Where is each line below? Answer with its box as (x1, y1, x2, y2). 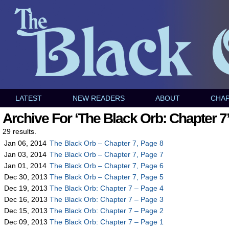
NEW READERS (73, 94, 125, 102)
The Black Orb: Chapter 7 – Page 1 (50, 218, 164, 226)
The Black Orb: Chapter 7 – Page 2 (50, 207, 164, 215)
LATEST (15, 94, 42, 102)
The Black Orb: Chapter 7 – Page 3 (50, 195, 164, 203)
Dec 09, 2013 (4, 218, 48, 226)
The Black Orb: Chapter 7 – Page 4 (50, 184, 164, 192)
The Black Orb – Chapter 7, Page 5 (50, 173, 164, 181)
